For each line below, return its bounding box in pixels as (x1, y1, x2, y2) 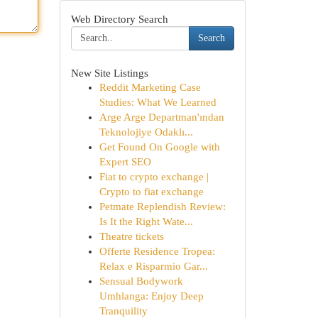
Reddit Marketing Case (99, 82, 201, 93)
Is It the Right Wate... (99, 216, 193, 227)
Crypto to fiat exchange (99, 186, 204, 197)
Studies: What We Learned (99, 97, 216, 108)
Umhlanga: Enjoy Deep (99, 290, 204, 302)
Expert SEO (99, 156, 151, 168)
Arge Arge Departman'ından (99, 111, 224, 123)
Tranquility (99, 305, 148, 317)
